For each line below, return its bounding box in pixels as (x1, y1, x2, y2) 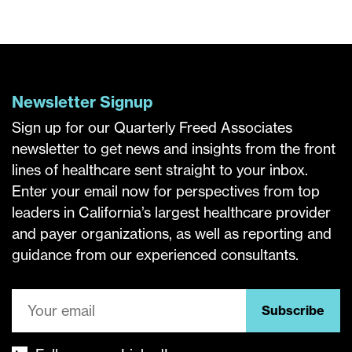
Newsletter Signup (12, 91, 152, 112)
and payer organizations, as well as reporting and (12, 224, 332, 243)
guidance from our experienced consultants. (12, 245, 299, 264)
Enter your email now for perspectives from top (12, 181, 320, 200)
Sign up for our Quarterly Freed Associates (12, 118, 292, 137)
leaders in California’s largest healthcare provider (12, 203, 331, 222)
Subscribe (262, 302, 324, 319)
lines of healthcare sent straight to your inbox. (12, 160, 308, 179)
